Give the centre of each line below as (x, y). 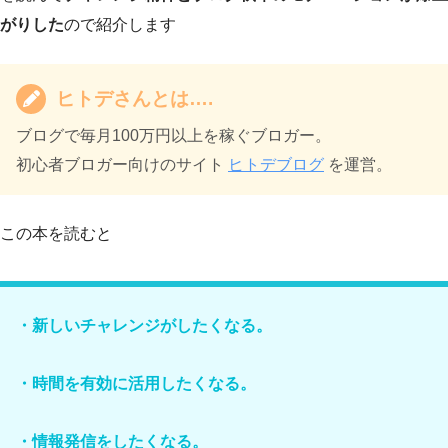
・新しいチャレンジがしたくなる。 (144, 326)
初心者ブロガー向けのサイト (122, 165)
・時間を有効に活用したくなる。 (136, 384)
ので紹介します (120, 24)
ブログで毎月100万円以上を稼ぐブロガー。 (173, 136)
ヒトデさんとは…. (134, 99)
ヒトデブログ (276, 165)
